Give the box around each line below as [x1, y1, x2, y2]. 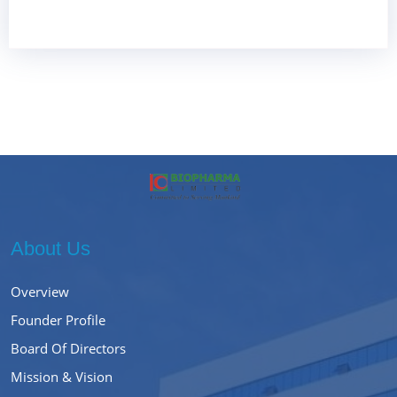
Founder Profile [11, 310, 105, 329]
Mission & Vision [11, 367, 113, 385]
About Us [11, 237, 90, 260]
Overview [11, 282, 69, 300]
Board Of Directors [11, 339, 126, 357]
